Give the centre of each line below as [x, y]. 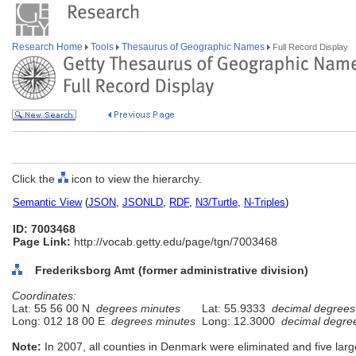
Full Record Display [309, 47]
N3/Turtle [217, 202]
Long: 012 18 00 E [62, 321]
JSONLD [143, 202]
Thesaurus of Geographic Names [193, 47]
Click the [35, 179]
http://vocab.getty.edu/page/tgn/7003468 [174, 242]
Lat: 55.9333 [234, 308]
